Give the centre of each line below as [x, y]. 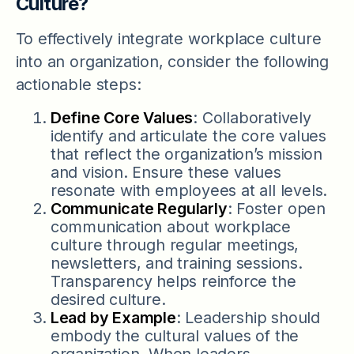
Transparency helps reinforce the [173, 281]
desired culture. [108, 299]
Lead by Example [113, 317]
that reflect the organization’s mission [186, 154]
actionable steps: [78, 85]
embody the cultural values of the [175, 335]
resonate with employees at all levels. [189, 190]
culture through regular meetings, [175, 245]
